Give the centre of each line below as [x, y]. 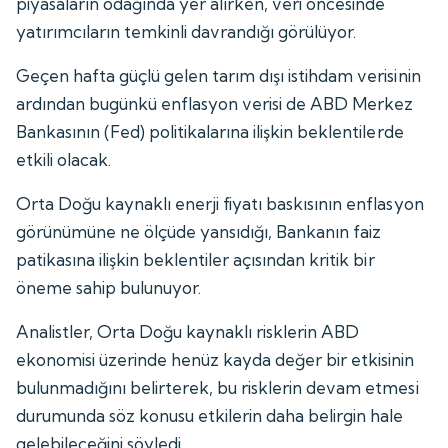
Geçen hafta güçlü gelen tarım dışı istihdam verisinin [218, 75]
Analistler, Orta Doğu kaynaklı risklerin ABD [188, 331]
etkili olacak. [64, 159]
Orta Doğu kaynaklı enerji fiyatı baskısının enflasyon [220, 203]
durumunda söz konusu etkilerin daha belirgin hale [210, 415]
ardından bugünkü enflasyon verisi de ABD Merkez [215, 103]
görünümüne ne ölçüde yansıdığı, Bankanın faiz [199, 231]
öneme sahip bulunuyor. [109, 287]
